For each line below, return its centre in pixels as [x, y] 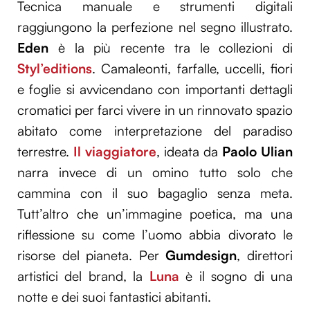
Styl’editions [55, 68]
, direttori [265, 255]
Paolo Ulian [257, 151]
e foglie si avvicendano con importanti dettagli [155, 89]
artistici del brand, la [83, 276]
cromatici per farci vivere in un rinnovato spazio [155, 110]
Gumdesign [201, 255]
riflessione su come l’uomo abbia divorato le [155, 234]
